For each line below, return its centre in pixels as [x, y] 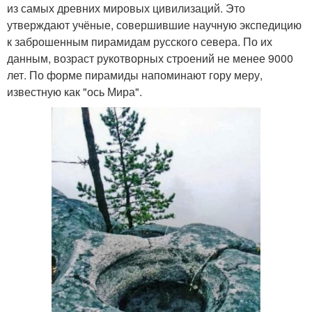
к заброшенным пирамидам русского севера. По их [140, 41]
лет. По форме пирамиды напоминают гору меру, [135, 75]
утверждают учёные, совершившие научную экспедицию [154, 24]
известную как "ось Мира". [75, 91]
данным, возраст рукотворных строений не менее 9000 [150, 58]
